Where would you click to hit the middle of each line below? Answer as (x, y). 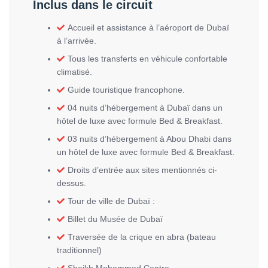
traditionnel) (79, 250)
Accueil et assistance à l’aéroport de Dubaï (148, 28)
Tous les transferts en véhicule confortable (147, 59)
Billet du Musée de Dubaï (115, 219)
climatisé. (74, 72)
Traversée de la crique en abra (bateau (142, 237)
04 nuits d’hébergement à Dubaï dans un (145, 108)
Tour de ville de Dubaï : (111, 201)
